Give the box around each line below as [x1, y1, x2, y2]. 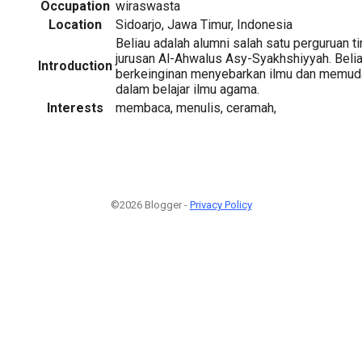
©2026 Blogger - [110, 198, 190, 211]
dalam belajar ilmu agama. [116, 81, 259, 97]
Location [48, 16, 102, 32]
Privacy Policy [189, 198, 252, 211]
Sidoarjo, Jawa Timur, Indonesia [116, 16, 293, 32]
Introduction [38, 57, 112, 74]
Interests [47, 99, 103, 116]
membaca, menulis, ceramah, [116, 99, 276, 116]
